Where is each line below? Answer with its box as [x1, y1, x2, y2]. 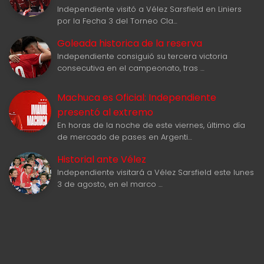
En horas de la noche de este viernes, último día [57, 120, 245, 131]
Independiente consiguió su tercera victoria [57, 51, 227, 62]
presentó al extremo [57, 105, 153, 120]
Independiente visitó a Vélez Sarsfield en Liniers [57, 4, 242, 15]
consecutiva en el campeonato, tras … [57, 62, 204, 74]
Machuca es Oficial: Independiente [57, 91, 216, 105]
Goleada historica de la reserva [57, 37, 202, 51]
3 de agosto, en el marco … [57, 179, 163, 190]
